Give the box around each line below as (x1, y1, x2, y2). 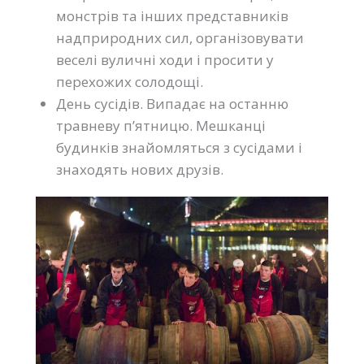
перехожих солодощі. (56, 71, 203, 91)
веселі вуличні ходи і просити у (56, 50, 274, 69)
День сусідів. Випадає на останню (56, 93, 288, 113)
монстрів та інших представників (56, 6, 288, 25)
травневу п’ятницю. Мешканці (56, 115, 266, 135)
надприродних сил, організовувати (56, 28, 304, 47)
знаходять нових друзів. (56, 159, 223, 179)
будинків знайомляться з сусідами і (56, 137, 302, 157)
